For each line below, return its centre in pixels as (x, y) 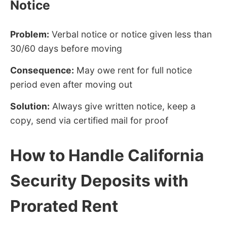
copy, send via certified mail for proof (89, 121)
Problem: (30, 34)
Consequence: (42, 70)
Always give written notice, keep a (123, 106)
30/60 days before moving (66, 49)
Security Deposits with (99, 181)
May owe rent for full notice (133, 70)
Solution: (30, 106)
